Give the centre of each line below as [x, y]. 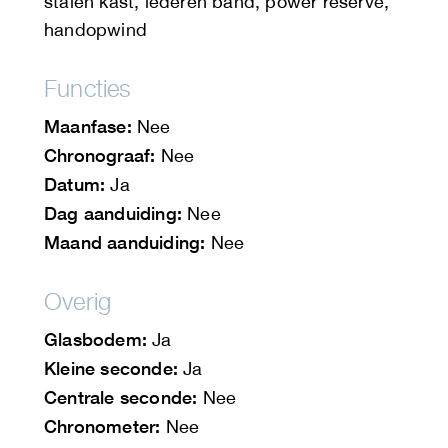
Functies [88, 88]
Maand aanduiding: [125, 242]
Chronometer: [102, 426]
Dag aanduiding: [113, 213]
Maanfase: [88, 126]
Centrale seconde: [121, 397]
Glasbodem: [95, 339]
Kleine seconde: [111, 368]
